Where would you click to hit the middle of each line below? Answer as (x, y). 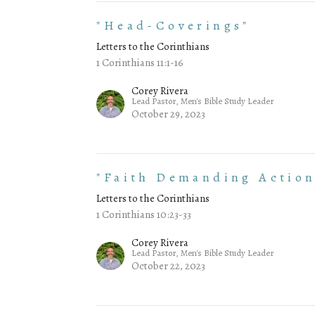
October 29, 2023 (169, 114)
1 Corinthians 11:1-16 (140, 63)
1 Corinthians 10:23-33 (144, 215)
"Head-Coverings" (173, 26)
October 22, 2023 (169, 266)
